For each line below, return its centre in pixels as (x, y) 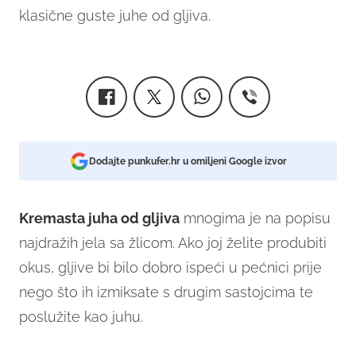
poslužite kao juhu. (81, 317)
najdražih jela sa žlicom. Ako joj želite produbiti (173, 243)
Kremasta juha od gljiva (99, 219)
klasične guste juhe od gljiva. (115, 16)
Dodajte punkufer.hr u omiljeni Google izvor (188, 162)
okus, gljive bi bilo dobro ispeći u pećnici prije (170, 268)
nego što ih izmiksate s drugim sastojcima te (166, 292)
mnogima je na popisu (255, 219)
